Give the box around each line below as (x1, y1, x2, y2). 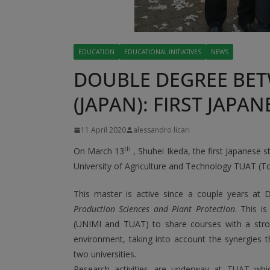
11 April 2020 (81, 125, 126, 135)
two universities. (74, 248, 136, 260)
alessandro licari (133, 125, 190, 135)
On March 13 (74, 145, 125, 157)
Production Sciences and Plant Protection (74, 203, 235, 215)
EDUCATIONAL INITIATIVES (124, 48, 201, 56)
